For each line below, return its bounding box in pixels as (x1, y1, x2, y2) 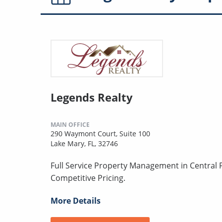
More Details (51, 195, 101, 206)
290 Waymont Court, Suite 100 (51, 128, 150, 138)
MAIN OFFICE (51, 120, 90, 129)
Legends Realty (51, 89, 133, 105)
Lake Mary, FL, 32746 (51, 138, 118, 148)
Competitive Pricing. (51, 172, 125, 183)
